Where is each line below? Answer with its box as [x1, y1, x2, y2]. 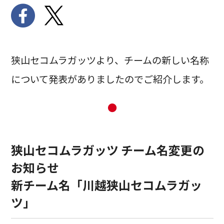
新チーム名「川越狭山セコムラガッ [10, 175, 202, 193]
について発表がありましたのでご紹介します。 [10, 72, 209, 86]
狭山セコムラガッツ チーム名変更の [10, 140, 204, 158]
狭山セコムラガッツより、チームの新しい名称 [10, 53, 209, 67]
